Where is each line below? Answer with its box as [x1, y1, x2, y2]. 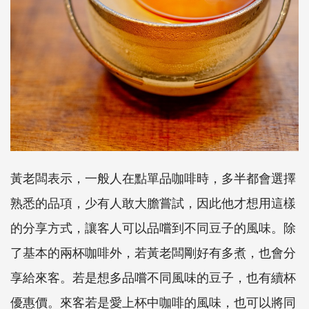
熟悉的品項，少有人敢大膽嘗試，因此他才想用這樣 [10, 193, 296, 212]
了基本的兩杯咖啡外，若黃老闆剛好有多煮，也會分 [10, 243, 296, 261]
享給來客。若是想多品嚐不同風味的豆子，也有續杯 [10, 268, 296, 286]
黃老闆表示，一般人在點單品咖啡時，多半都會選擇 [10, 168, 296, 187]
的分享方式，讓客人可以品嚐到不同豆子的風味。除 [10, 218, 296, 237]
